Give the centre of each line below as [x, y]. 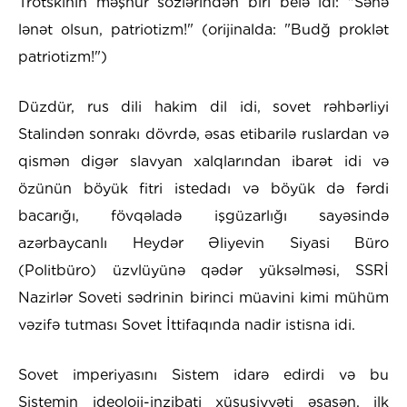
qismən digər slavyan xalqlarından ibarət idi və [203, 162]
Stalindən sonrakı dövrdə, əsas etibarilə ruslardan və [203, 134]
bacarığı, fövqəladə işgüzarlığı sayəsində [203, 216]
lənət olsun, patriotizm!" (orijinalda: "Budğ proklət [203, 30]
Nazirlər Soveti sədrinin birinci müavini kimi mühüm [203, 298]
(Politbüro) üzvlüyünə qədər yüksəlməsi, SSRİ [203, 271]
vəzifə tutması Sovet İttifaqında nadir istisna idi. [187, 325]
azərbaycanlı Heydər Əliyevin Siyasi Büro [203, 243]
